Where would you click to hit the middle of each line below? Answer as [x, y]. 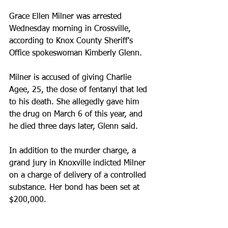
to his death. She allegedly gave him [75, 102]
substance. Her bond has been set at [76, 188]
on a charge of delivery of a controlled [79, 176]
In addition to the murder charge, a [74, 151]
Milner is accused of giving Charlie [72, 78]
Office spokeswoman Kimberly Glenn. [76, 53]
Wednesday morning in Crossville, [71, 29]
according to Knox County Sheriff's [72, 41]
